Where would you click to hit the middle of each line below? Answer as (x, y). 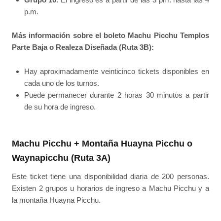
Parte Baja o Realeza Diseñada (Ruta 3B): (83, 47)
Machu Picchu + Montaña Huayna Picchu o (102, 143)
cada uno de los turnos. (61, 83)
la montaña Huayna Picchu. (56, 200)
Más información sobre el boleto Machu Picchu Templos (110, 36)
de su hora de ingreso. (60, 107)
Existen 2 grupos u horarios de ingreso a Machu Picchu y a (110, 188)
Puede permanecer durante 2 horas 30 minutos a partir (116, 95)
